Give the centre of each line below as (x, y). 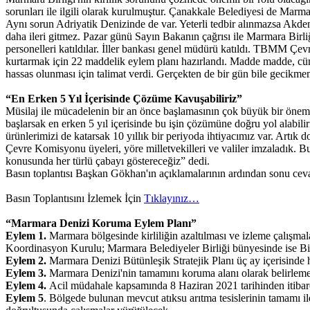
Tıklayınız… (172, 199)
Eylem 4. (26, 286)
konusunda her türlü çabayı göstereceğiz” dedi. (108, 161)
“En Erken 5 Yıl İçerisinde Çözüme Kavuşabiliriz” (124, 99)
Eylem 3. (26, 273)
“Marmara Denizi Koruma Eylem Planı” (101, 224)
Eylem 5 (25, 298)
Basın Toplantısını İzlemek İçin (75, 199)
